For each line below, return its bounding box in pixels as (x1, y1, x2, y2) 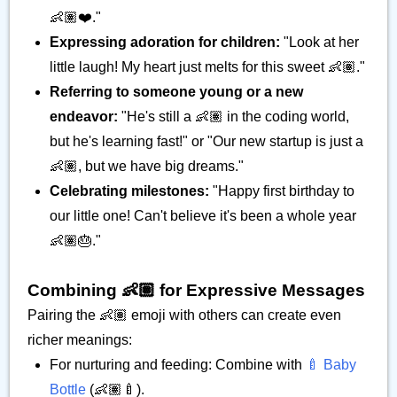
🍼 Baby (306, 357, 356, 372)
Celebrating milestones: (50, 183, 209, 198)
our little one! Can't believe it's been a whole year (50, 208, 356, 223)
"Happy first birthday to (209, 183, 354, 198)
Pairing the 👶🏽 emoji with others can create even (27, 307, 341, 323)
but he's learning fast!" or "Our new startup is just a (50, 134, 363, 149)
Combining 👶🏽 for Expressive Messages (27, 281, 365, 300)
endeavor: (50, 109, 118, 124)
